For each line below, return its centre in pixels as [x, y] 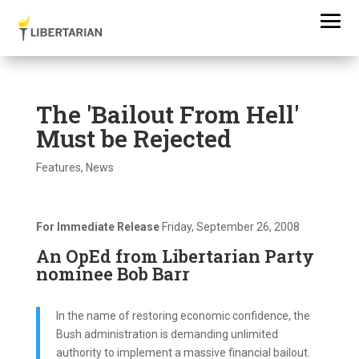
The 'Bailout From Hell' [167, 114]
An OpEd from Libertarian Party [175, 256]
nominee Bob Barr [113, 274]
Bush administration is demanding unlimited [167, 334]
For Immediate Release [99, 227]
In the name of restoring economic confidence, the [183, 316]
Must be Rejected [133, 138]
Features [58, 167]
